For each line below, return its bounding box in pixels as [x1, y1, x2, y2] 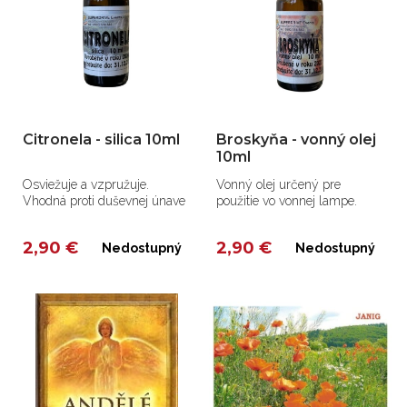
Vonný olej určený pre [216, 177, 342, 193]
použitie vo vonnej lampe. [216, 194, 358, 209]
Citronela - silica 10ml [23, 131, 180, 149]
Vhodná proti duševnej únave [23, 194, 185, 209]
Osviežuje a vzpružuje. [23, 177, 149, 193]
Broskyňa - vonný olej [216, 131, 377, 149]
